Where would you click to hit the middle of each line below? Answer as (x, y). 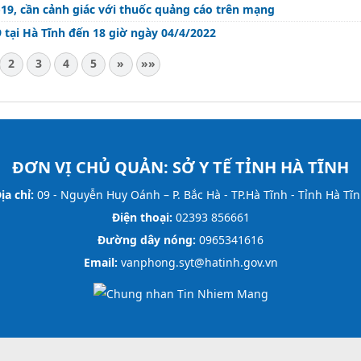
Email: (100, 262)
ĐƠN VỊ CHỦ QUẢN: (92, 167)
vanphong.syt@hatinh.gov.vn (197, 262)
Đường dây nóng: (147, 239)
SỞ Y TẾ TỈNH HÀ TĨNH (261, 167)
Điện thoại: (142, 217)
